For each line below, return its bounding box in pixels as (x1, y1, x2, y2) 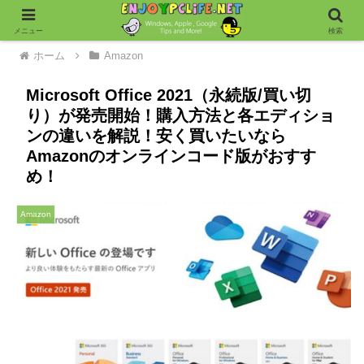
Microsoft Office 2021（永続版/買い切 (26, 86, 311, 104)
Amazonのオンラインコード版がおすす (26, 147, 316, 165)
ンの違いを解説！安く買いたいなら (26, 127, 286, 145)
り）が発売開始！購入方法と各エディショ (26, 106, 335, 124)
